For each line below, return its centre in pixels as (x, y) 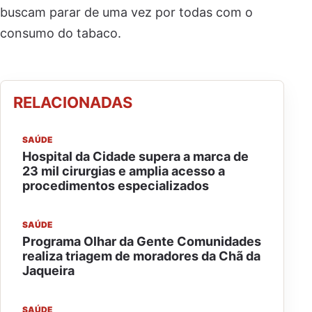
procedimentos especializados (116, 186)
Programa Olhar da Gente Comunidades (142, 241)
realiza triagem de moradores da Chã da (141, 256)
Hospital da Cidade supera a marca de (135, 156)
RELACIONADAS (73, 102)
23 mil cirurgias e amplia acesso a (124, 171)
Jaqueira (48, 271)
